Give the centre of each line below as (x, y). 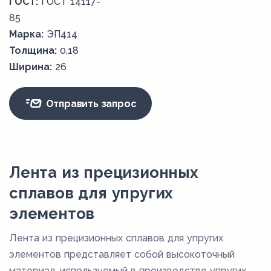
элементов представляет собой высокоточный (122, 255)
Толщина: (33, 51)
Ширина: (31, 67)
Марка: (26, 34)
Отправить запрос (90, 103)
